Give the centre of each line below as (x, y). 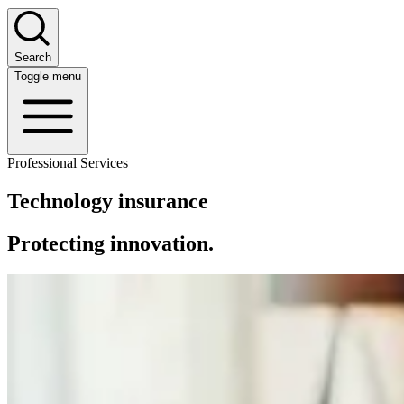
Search (33, 57)
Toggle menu (48, 76)
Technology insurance (108, 201)
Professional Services (68, 162)
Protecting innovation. (110, 243)
